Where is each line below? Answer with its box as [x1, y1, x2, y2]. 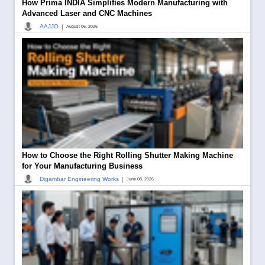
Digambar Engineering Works [40, 176, 119, 183]
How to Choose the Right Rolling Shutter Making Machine [22, 150, 233, 160]
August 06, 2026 [66, 23, 98, 29]
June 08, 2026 [127, 176, 154, 182]
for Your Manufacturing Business [22, 161, 143, 170]
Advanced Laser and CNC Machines [22, 8, 152, 18]
